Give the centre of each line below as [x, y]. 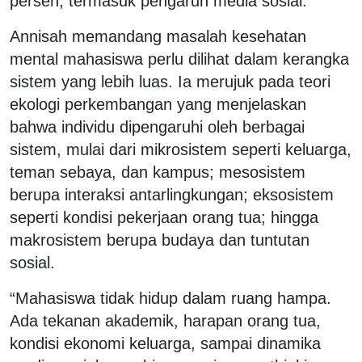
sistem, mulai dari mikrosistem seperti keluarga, [181, 150]
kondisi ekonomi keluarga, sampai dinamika [165, 344]
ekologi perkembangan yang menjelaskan [158, 105]
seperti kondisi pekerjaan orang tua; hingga [164, 218]
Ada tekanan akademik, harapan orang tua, [165, 321]
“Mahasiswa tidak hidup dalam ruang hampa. [170, 299]
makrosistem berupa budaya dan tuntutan [160, 240]
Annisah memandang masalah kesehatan [158, 37]
